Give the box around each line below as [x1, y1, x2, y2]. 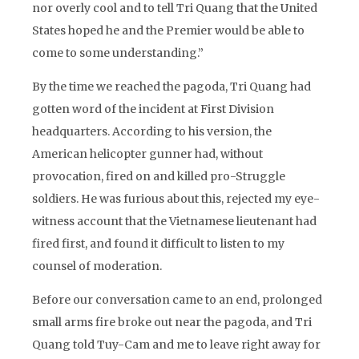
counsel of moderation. [32, 259, 162, 273]
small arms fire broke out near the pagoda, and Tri [32, 315, 312, 329]
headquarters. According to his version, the [32, 124, 272, 139]
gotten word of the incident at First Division [32, 102, 274, 116]
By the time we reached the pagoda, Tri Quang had [32, 79, 311, 94]
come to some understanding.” [32, 46, 204, 60]
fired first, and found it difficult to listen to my [32, 236, 284, 251]
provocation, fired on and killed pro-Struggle [32, 169, 285, 184]
